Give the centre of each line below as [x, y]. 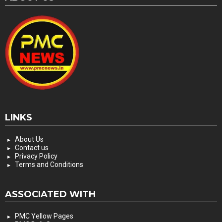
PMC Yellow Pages [44, 216]
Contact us [32, 147]
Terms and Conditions [49, 164]
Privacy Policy [36, 156]
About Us [29, 139]
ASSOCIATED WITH [50, 194]
